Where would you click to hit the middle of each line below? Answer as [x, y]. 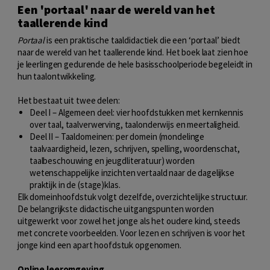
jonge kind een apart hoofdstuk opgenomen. [99, 245]
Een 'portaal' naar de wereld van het [116, 10]
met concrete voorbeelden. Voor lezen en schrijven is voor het [132, 233]
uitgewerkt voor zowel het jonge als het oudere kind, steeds [129, 221]
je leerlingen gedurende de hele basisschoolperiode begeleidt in [135, 64]
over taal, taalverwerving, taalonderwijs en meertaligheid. [135, 124]
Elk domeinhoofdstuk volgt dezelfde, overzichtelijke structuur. [133, 196]
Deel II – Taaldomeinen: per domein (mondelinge [117, 136]
